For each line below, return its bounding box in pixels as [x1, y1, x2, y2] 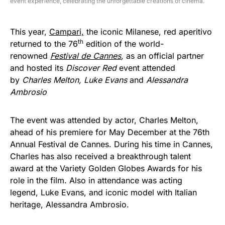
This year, [10, 27, 49, 37]
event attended [117, 63, 175, 73]
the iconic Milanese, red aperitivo [84, 27, 212, 37]
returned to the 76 [10, 39, 78, 49]
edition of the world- [83, 39, 164, 49]
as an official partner [126, 51, 204, 61]
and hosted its [10, 63, 66, 73]
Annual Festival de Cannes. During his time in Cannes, [10, 139, 213, 149]
